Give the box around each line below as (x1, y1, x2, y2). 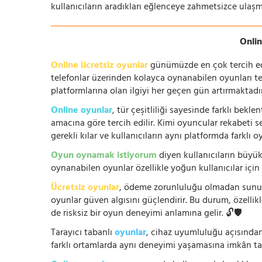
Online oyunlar (51, 102, 112, 120)
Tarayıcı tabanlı (51, 225, 115, 242)
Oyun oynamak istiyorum (51, 147, 157, 165)
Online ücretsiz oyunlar (51, 57, 148, 75)
